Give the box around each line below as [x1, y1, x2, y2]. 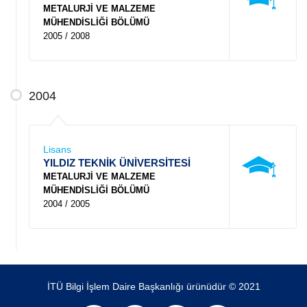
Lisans [43, 144, 71, 156]
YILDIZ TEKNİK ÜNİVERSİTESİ [43, 157, 191, 169]
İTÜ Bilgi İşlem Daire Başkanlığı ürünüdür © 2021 [47, 281, 260, 293]
